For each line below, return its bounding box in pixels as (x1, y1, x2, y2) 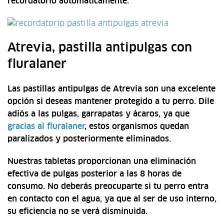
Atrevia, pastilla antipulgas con (7, 42, 192, 54)
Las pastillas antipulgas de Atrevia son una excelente (7, 85, 215, 93)
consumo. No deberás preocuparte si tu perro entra (7, 182, 208, 191)
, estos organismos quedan (84, 122, 189, 131)
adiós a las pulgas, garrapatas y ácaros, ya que (7, 110, 189, 118)
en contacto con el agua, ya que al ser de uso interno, (7, 195, 216, 203)
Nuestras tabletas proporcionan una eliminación (7, 157, 196, 166)
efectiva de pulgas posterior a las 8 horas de (7, 170, 181, 178)
